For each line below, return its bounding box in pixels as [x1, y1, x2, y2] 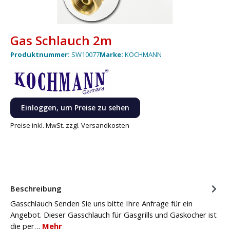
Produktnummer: [10, 50, 71, 60]
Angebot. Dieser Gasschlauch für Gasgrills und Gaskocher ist [10, 209, 217, 220]
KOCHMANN [125, 50, 162, 60]
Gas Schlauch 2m [10, 31, 112, 49]
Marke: [100, 50, 125, 60]
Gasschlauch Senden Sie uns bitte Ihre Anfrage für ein [10, 198, 193, 209]
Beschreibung [10, 183, 62, 194]
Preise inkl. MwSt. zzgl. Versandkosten [10, 121, 129, 130]
